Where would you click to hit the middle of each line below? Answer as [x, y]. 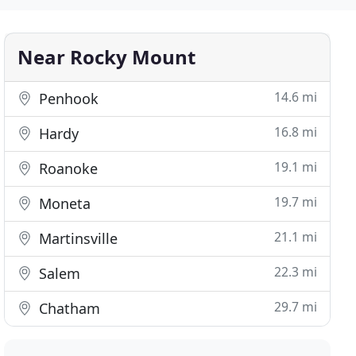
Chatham [68, 308]
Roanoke [67, 168]
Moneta [63, 203]
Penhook [67, 99]
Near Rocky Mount [107, 57]
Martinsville [77, 238]
